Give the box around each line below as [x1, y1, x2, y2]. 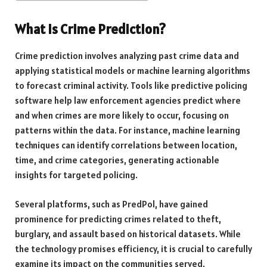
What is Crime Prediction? [15, 20, 166, 38]
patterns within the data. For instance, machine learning [15, 125, 240, 136]
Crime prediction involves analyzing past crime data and [15, 50, 239, 62]
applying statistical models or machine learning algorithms [15, 65, 250, 77]
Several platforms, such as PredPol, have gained [15, 198, 208, 210]
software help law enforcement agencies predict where [15, 95, 241, 107]
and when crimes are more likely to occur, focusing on [15, 110, 229, 122]
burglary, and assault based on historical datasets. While [15, 228, 241, 240]
